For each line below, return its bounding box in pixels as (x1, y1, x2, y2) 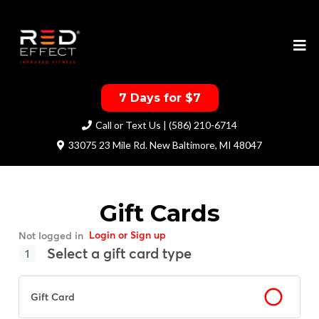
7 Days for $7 (118, 90, 201, 105)
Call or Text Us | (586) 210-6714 (95, 118, 237, 131)
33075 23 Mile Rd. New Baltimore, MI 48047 (68, 138, 262, 151)
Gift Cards (99, 198, 220, 227)
